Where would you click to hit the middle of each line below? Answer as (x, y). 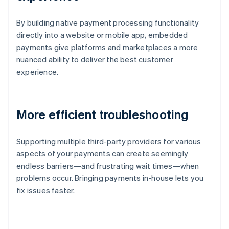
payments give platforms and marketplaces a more (107, 47)
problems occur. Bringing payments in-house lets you (110, 178)
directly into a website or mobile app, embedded (102, 35)
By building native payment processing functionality (108, 23)
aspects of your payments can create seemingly (102, 154)
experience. (38, 72)
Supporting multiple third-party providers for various (109, 141)
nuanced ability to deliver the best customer (95, 60)
